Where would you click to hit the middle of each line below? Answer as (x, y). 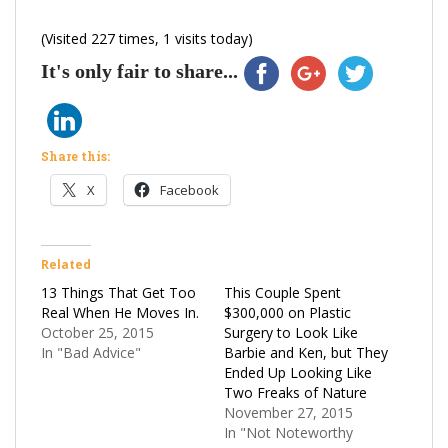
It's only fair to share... (139, 70)
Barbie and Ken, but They (306, 352)
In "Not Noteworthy (288, 432)
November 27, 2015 (288, 412)
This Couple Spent (282, 292)
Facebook (189, 189)
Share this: (75, 155)
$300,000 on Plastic (287, 312)
